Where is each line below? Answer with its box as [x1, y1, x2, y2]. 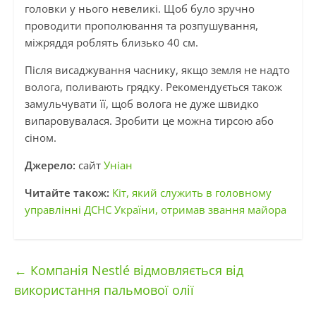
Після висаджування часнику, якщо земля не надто [24, 63, 290, 78]
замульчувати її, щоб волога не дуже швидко [24, 97, 259, 111]
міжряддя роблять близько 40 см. [24, 35, 198, 50]
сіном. [24, 130, 56, 145]
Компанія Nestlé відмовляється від [26, 262, 243, 279]
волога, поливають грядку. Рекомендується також [24, 80, 282, 95]
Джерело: [24, 158, 78, 173]
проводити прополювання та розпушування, [24, 18, 258, 33]
